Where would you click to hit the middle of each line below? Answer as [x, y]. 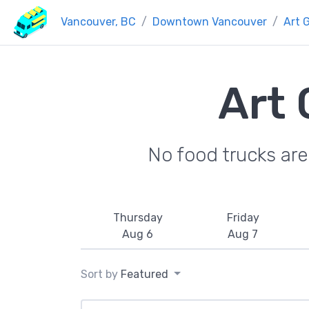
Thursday [138, 218]
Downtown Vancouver [210, 22]
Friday [243, 218]
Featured [144, 274]
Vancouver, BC [98, 22]
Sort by [101, 274]
